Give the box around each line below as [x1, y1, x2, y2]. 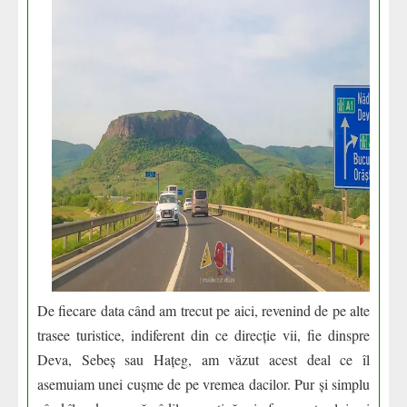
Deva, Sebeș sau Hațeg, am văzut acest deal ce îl [37, 350, 370, 369]
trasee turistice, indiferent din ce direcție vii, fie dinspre [37, 325, 370, 344]
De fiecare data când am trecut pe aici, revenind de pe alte [37, 301, 370, 320]
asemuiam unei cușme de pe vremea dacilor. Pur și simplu [37, 374, 370, 393]
